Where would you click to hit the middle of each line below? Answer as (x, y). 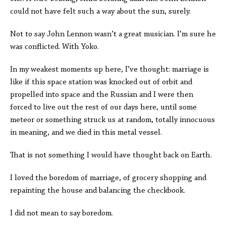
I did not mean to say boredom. (62, 213)
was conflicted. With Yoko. (55, 47)
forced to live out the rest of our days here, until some (103, 107)
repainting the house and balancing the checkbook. (100, 191)
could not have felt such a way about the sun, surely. (100, 12)
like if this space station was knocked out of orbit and (101, 82)
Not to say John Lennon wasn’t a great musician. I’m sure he (113, 34)
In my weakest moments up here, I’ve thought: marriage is (109, 70)
